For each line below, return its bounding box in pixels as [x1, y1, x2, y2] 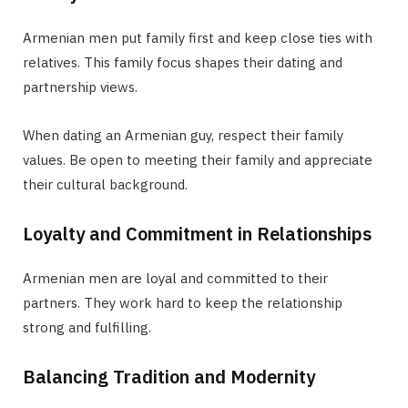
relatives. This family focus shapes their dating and [23, 53, 342, 71]
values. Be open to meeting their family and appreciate [23, 150, 372, 168]
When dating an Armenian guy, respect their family [23, 126, 343, 144]
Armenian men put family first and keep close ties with [23, 28, 372, 46]
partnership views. [23, 77, 138, 96]
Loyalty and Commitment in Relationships [23, 220, 372, 246]
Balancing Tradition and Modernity [23, 363, 315, 389]
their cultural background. [23, 175, 188, 193]
